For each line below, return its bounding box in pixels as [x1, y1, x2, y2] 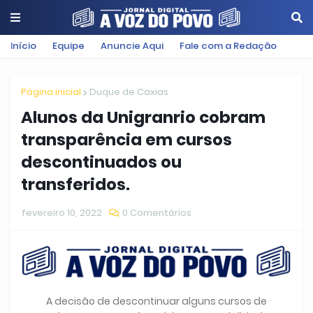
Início [10, 39, 36, 52]
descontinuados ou [21, 151, 182, 173]
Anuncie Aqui [101, 39, 163, 52]
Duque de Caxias [89, 85, 168, 99]
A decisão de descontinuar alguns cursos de [46, 294, 267, 309]
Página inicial [21, 85, 81, 99]
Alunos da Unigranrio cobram [21, 106, 265, 129]
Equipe [52, 39, 85, 52]
